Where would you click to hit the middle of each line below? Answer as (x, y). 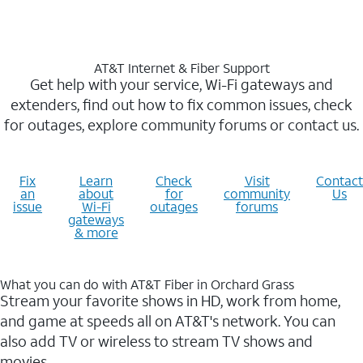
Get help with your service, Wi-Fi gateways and (181, 85)
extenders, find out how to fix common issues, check (181, 105)
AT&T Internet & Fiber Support (181, 68)
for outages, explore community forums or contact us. (181, 125)
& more (96, 233)
